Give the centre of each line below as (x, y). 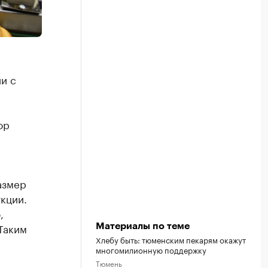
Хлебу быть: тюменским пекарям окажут (171, 239)
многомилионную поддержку (151, 249)
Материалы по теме (143, 226)
